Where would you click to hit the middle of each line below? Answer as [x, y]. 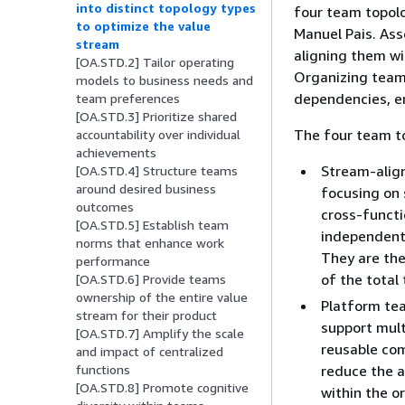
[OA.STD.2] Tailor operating [155, 62]
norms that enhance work [150, 243]
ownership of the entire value [162, 297]
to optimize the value [143, 26]
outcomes [105, 207]
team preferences [128, 99]
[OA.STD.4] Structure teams [157, 171]
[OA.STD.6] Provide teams [151, 279]
